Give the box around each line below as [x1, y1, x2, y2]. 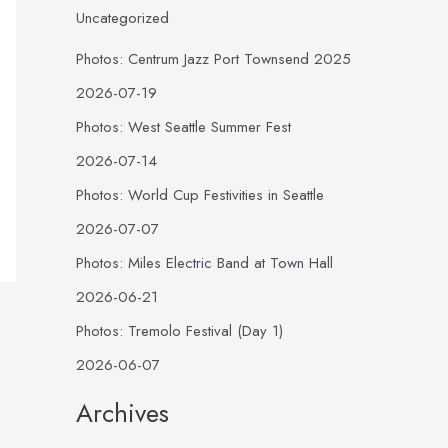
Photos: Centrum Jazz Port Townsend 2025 [76, 48, 351, 70]
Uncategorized [76, 7, 169, 30]
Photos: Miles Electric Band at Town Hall [76, 252, 333, 274]
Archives [76, 394, 169, 432]
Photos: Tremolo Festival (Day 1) [76, 320, 283, 342]
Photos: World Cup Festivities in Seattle [76, 184, 324, 206]
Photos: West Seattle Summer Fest [76, 116, 291, 138]
